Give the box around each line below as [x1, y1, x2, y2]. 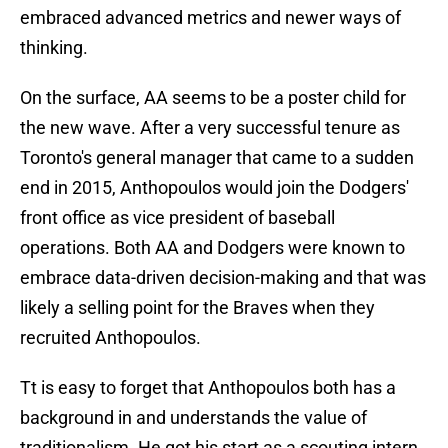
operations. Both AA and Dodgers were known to [20, 237, 405, 259]
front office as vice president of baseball [20, 207, 335, 229]
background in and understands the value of [20, 407, 367, 429]
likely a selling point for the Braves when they [20, 297, 375, 319]
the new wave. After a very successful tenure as [20, 117, 400, 139]
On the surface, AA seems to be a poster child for [20, 87, 406, 109]
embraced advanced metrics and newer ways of [20, 7, 401, 29]
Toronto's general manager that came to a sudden [20, 147, 414, 169]
